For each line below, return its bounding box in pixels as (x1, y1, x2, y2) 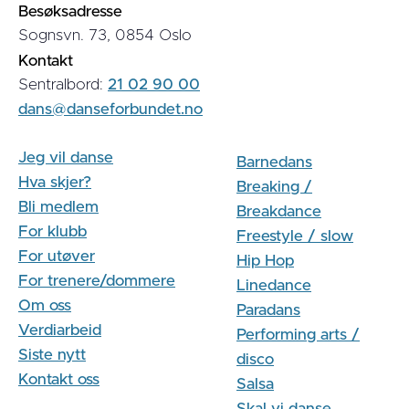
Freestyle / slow (236, 228, 353, 245)
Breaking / (236, 179, 312, 195)
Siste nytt (18, 347, 86, 363)
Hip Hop (236, 253, 294, 269)
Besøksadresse (18, 4, 122, 20)
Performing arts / (236, 327, 360, 343)
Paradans (236, 302, 300, 319)
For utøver (18, 248, 95, 265)
